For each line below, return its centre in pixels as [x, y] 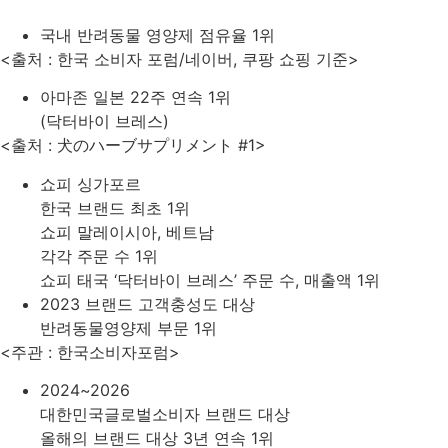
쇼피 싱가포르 [90, 183]
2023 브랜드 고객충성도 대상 [147, 303]
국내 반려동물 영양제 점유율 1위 [157, 34]
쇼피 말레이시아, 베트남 [127, 231]
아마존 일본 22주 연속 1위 [135, 97]
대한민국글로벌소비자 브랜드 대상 [165, 413]
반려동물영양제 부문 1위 [128, 327]
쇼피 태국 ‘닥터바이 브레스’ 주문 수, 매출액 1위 [210, 279]
